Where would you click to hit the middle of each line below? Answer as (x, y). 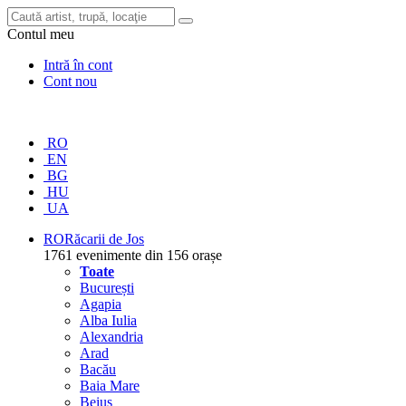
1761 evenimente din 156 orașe (133, 255)
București (107, 288)
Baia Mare (110, 386)
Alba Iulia (108, 320)
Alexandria (111, 337)
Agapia (101, 304)
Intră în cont (78, 65)
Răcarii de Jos (104, 239)
